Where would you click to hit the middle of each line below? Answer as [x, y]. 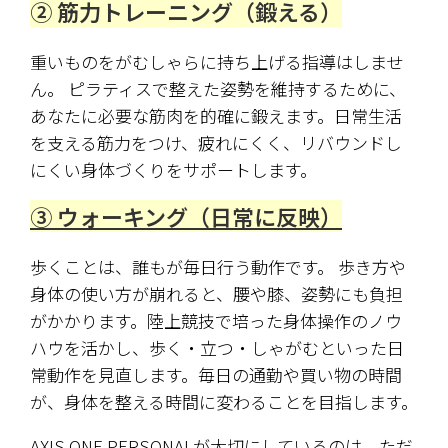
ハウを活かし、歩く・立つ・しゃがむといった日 [217, 348]
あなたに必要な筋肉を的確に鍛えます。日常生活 [216, 116]
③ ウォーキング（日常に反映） [186, 216]
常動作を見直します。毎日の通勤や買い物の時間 [216, 375]
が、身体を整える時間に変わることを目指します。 [224, 402]
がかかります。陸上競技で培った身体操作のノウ [216, 321]
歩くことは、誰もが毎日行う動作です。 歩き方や [218, 267]
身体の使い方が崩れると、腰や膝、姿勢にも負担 [216, 294]
